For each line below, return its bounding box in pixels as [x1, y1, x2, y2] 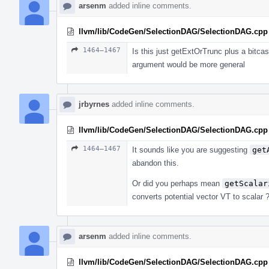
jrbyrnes [79, 99, 109, 109]
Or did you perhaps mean [132, 178, 222, 188]
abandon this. [132, 158, 179, 168]
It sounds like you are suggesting [132, 145, 250, 154]
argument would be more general [132, 59, 245, 69]
